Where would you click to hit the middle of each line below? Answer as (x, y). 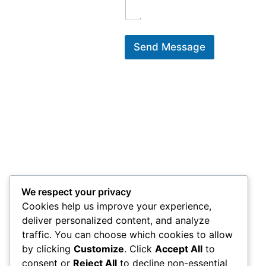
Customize (99, 249)
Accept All (179, 249)
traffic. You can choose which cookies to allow (127, 235)
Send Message (170, 47)
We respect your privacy (76, 192)
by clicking (48, 249)
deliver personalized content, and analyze (116, 221)
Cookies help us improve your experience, (117, 206)
